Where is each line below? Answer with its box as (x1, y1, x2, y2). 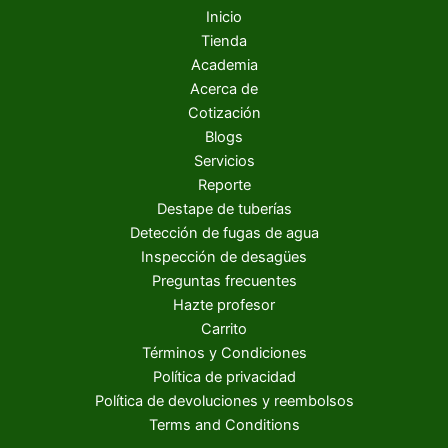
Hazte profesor (173, 296, 275, 315)
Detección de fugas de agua (129, 224, 319, 243)
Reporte (197, 176, 251, 195)
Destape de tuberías (156, 200, 292, 219)
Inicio (206, 8, 242, 27)
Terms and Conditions (148, 416, 300, 435)
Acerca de (190, 80, 258, 99)
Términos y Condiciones (141, 344, 307, 363)
